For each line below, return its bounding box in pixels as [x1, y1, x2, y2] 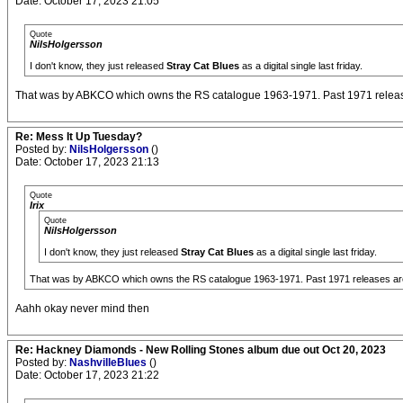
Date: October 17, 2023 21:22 [15, 368, 159, 381]
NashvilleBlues [69, 355, 149, 369]
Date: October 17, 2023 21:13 [15, 155, 159, 168]
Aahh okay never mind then [15, 301, 149, 315]
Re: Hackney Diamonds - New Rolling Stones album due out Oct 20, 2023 [15, 343, 386, 356]
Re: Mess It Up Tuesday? [15, 130, 142, 143]
